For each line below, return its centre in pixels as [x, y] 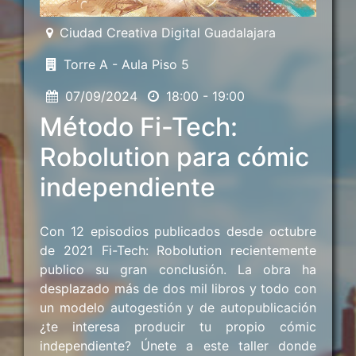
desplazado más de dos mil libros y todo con [178, 288]
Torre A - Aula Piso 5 [126, 64]
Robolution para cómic [174, 157]
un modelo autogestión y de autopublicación [178, 307]
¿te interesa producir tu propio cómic [178, 326]
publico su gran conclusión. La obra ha [178, 269]
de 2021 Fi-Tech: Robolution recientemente [178, 250]
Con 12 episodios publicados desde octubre [178, 231]
